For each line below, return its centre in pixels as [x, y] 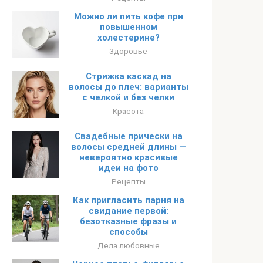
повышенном [128, 27]
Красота [128, 111]
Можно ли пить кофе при [128, 16]
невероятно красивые [128, 157]
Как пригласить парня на [128, 200]
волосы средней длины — [128, 147]
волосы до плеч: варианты [128, 87]
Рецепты [128, 181]
